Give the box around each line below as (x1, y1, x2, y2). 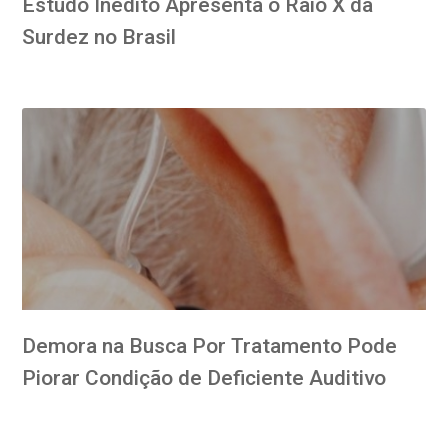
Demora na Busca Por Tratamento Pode (22, 333, 398, 358)
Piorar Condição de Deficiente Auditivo (22, 365, 387, 390)
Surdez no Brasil (22, 24, 177, 49)
